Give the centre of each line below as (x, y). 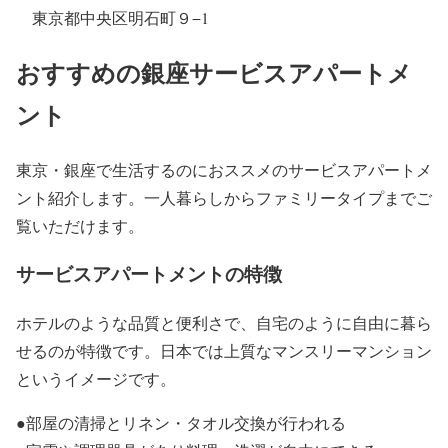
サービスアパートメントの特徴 (149, 274)
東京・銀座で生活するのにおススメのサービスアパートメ (224, 169)
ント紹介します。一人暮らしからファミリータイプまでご (224, 197)
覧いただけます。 (80, 225)
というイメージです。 (96, 379)
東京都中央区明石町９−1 (120, 17)
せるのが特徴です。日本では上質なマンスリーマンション (224, 351)
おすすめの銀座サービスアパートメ (214, 72)
